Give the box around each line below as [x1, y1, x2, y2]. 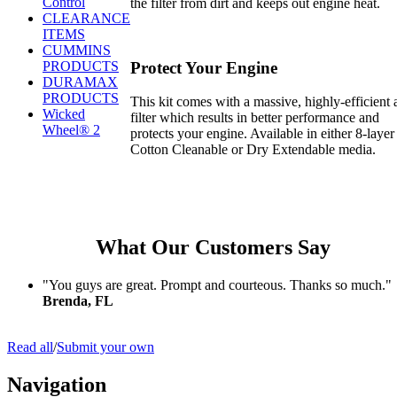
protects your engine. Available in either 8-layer [130, 126, 394, 142]
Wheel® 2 [43, 122, 100, 137]
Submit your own [57, 339, 154, 354]
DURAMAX [43, 74, 118, 90]
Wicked [43, 106, 85, 121]
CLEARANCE [43, 11, 130, 26]
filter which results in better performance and [130, 110, 379, 126]
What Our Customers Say [95, 235, 331, 259]
